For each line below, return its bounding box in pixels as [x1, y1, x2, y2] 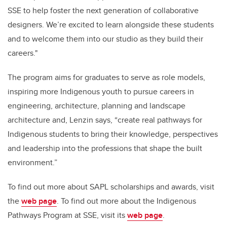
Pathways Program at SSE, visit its [8, 209, 127, 221]
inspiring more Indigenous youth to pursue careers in [8, 86, 194, 98]
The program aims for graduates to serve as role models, [8, 71, 205, 84]
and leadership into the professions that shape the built [8, 142, 202, 155]
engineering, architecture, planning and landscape [8, 100, 185, 112]
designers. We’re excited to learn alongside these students [8, 19, 214, 31]
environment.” [8, 157, 57, 169]
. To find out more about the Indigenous [57, 195, 196, 207]
